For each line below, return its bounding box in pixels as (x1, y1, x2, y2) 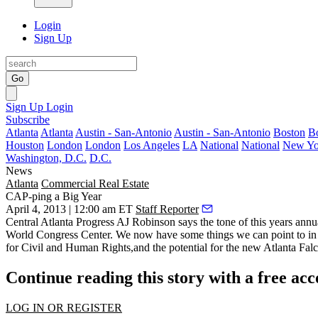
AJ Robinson (116, 216, 175, 228)
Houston (6, 139, 44, 151)
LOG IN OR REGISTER (6, 301, 122, 314)
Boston (273, 126, 305, 138)
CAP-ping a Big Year (6, 190, 102, 202)
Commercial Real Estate (41, 177, 149, 190)
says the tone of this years (175, 216, 295, 228)
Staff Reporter (136, 203, 199, 215)
